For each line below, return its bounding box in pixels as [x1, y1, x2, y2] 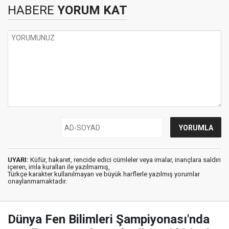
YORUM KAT [54, 3, 127, 18]
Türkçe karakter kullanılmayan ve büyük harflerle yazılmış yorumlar [8, 170, 200, 178]
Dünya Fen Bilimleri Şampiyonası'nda [8, 212, 210, 227]
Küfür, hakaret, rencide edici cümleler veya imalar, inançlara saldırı [29, 156, 221, 164]
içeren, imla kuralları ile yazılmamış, [8, 163, 110, 171]
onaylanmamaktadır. [8, 177, 67, 186]
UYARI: [8, 156, 29, 164]
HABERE [8, 3, 54, 18]
